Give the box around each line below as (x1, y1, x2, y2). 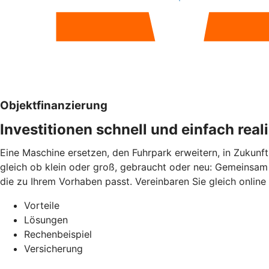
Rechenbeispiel (24, 228, 92, 241)
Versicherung (24, 243, 83, 255)
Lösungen (24, 214, 68, 226)
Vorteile (24, 199, 59, 212)
